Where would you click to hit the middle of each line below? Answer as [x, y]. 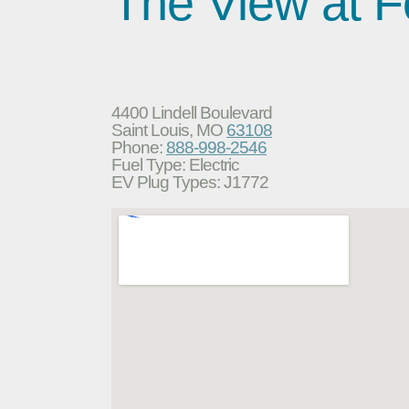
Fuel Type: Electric [175, 164]
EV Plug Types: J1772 [190, 182]
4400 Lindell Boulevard [192, 112]
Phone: [139, 147]
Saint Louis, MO [169, 130]
